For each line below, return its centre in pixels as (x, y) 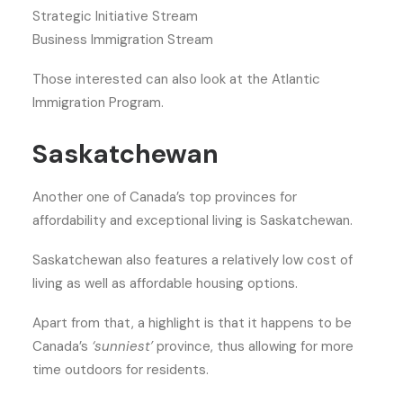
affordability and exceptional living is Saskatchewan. (194, 220)
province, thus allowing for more (255, 346)
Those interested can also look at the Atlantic (176, 79)
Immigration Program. (100, 103)
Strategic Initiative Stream (115, 16)
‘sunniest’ (124, 346)
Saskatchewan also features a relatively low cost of (193, 260)
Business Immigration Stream (125, 40)
